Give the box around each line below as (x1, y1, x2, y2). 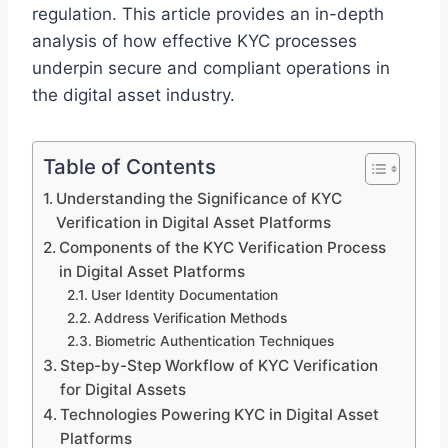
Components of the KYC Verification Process (59, 237, 387, 257)
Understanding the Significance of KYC (56, 188, 343, 208)
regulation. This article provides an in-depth (32, 3, 384, 24)
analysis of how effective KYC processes (32, 30, 357, 51)
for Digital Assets (60, 379, 187, 399)
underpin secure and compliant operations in (32, 57, 390, 78)
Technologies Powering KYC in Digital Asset (60, 404, 380, 424)
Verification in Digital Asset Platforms (56, 212, 332, 232)
